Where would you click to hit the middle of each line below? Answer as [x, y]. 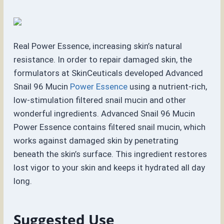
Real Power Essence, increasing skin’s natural [98, 46]
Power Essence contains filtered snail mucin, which [110, 127]
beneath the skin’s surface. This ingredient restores [110, 154]
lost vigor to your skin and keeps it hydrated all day [109, 167]
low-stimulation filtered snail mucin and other [100, 100]
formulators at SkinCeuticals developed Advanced [108, 73]
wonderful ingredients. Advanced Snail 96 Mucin [104, 113]
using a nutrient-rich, [167, 86]
